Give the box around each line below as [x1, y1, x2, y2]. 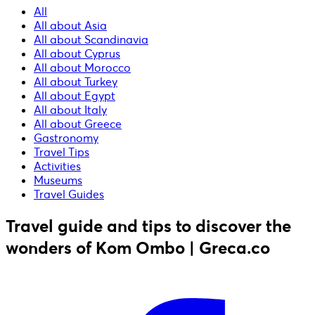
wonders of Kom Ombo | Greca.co [6, 236, 270, 259]
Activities [34, 159, 81, 174]
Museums [34, 173, 82, 188]
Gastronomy [34, 131, 98, 146]
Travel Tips [34, 145, 89, 160]
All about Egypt [34, 89, 115, 103]
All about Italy [34, 103, 107, 117]
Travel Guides [34, 187, 104, 202]
